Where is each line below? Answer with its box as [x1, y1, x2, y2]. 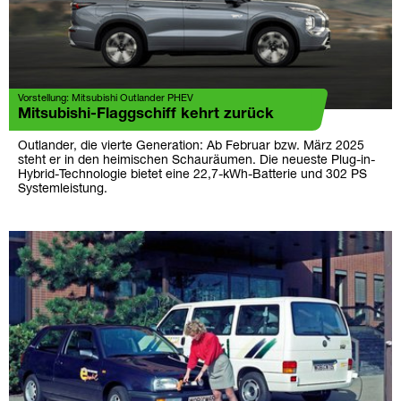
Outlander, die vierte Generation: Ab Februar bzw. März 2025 [18, 140, 364, 152]
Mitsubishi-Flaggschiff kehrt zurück [18, 107, 274, 121]
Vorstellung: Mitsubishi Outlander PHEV [18, 93, 193, 103]
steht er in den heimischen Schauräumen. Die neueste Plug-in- [18, 154, 375, 166]
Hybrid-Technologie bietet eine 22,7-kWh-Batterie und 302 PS [18, 168, 367, 181]
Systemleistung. [18, 183, 107, 195]
